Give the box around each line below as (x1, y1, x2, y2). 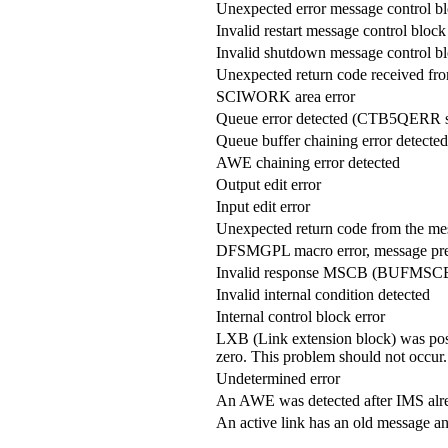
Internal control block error (216, 307, 385, 325)
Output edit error (216, 175, 321, 193)
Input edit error (216, 197, 310, 215)
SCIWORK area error (216, 87, 355, 105)
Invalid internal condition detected (216, 285, 430, 303)
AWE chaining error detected (216, 153, 400, 171)
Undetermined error (216, 369, 340, 387)
